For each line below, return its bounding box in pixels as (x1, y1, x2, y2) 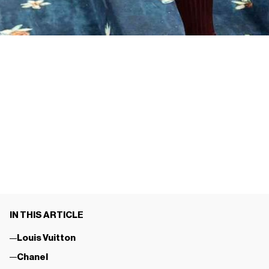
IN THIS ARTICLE (9, 210, 83, 220)
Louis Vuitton (16, 234, 76, 243)
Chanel (16, 252, 48, 262)
